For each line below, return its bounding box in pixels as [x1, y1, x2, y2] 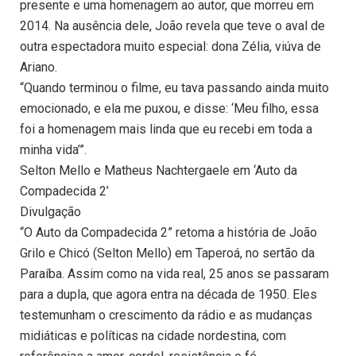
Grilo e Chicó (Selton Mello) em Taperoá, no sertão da [20, 246, 315, 261]
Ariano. [20, 60, 57, 75]
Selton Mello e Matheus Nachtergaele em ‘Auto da [20, 163, 297, 179]
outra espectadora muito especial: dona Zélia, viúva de [20, 39, 321, 55]
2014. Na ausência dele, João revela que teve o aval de [20, 18, 325, 34]
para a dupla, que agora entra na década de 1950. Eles [20, 287, 317, 303]
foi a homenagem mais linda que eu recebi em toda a [20, 122, 312, 137]
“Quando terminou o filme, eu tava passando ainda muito [20, 80, 329, 96]
